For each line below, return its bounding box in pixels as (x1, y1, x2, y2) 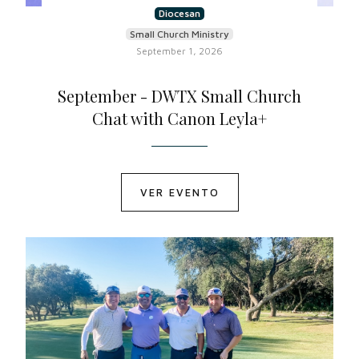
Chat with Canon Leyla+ (92, 107, 267, 129)
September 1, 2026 (136, 45, 223, 57)
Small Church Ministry (130, 28, 229, 40)
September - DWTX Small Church (58, 85, 301, 107)
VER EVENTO (139, 186, 220, 199)
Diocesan (159, 7, 200, 19)
